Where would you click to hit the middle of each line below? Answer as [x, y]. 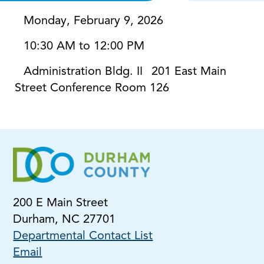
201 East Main [189, 72]
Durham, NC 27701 [65, 220]
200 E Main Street [61, 203]
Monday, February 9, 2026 [93, 21]
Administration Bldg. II [83, 72]
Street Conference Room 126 [92, 88]
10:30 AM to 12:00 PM [84, 47]
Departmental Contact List [83, 236]
